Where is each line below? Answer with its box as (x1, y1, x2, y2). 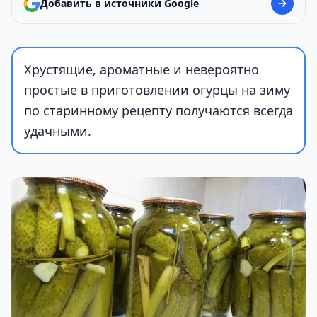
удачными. (24, 122, 91, 139)
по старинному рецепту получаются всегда (24, 102, 293, 119)
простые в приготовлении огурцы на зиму (24, 81, 290, 98)
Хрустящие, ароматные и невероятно (24, 61, 259, 78)
